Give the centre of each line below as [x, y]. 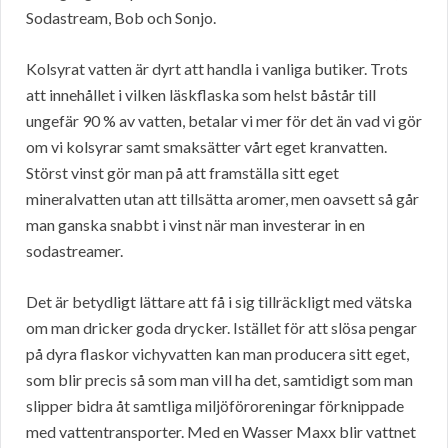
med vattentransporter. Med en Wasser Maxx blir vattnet [221, 432]
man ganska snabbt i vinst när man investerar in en [195, 225]
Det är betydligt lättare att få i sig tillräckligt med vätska [219, 302]
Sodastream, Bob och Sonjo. [121, 18]
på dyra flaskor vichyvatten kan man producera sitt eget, [217, 354]
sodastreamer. [74, 251]
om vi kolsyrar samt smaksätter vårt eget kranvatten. [206, 147]
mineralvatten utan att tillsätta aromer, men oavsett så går [222, 199]
